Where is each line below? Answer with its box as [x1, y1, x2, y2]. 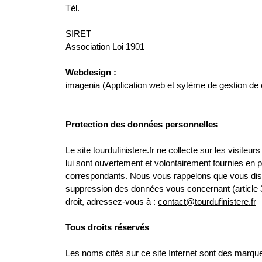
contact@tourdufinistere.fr [158, 196, 256, 206]
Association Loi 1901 [65, 42, 144, 51]
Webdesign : [65, 67, 116, 77]
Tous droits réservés [65, 222, 151, 232]
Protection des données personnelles [65, 119, 220, 129]
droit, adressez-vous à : [65, 196, 158, 206]
